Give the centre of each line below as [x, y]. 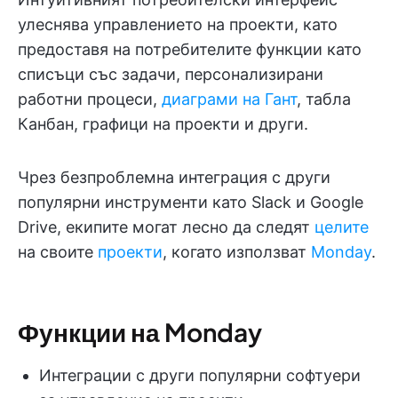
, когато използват [237, 251]
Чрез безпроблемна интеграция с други [174, 177]
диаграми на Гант [229, 99]
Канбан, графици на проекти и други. [163, 123]
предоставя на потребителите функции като [190, 49]
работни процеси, [90, 99]
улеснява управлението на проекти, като [178, 24]
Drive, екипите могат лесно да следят [166, 227]
